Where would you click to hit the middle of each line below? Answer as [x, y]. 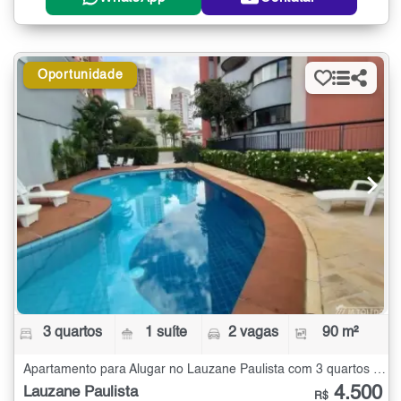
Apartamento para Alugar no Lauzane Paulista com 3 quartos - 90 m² [380, 370]
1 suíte [166, 333]
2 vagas [253, 333]
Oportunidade [81, 76]
